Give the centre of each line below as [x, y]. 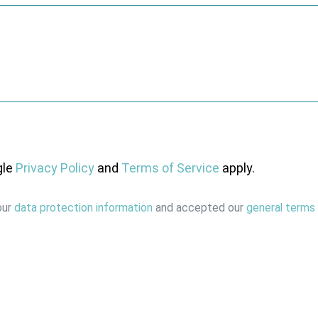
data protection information [83, 208]
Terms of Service [170, 168]
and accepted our [199, 208]
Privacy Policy [55, 168]
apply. [237, 168]
